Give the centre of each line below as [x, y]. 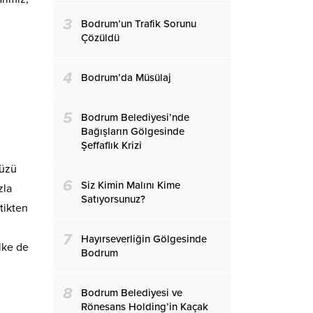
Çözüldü [100, 37]
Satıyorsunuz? [113, 199]
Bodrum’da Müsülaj [126, 77]
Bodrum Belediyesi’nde [135, 117]
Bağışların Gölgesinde [133, 131]
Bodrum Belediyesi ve [132, 292]
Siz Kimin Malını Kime [131, 185]
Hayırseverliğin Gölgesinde [144, 239]
